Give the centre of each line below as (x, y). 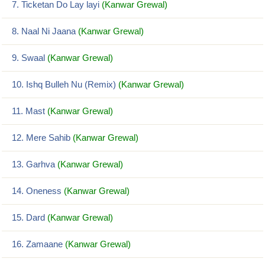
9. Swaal (28, 58)
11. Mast (28, 111)
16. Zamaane (37, 244)
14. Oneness (37, 191)
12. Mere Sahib (41, 138)
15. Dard (28, 217)
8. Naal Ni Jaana (44, 31)
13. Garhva (33, 164)
